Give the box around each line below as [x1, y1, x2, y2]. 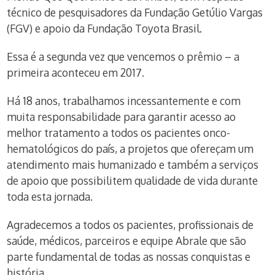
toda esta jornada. [7, 190, 93, 203]
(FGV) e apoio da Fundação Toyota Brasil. [7, 21, 203, 35]
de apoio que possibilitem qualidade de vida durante [7, 174, 258, 187]
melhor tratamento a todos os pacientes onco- [7, 126, 231, 139]
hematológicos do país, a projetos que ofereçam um [7, 142, 254, 155]
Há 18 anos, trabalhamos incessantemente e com [7, 94, 241, 107]
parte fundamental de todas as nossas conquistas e [7, 250, 251, 263]
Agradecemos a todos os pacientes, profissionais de [7, 218, 254, 231]
